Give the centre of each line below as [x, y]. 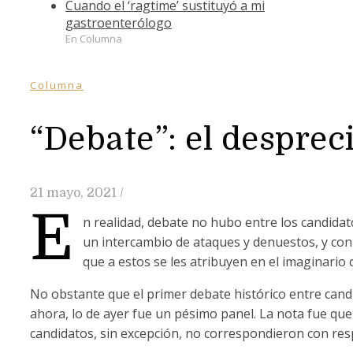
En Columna [94, 38]
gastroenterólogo [119, 22]
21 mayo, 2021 [73, 193]
